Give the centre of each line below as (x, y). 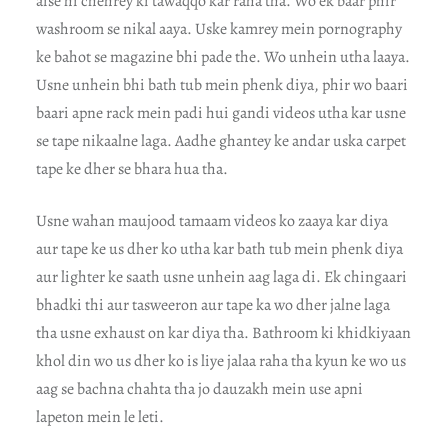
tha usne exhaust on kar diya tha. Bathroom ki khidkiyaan (223, 333)
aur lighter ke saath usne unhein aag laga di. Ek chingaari (221, 277)
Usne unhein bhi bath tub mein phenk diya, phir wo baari (221, 85)
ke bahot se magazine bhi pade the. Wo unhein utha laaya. (222, 57)
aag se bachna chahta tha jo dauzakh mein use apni (199, 389)
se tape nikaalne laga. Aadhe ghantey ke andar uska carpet (220, 141)
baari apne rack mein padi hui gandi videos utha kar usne (220, 113)
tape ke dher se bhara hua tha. (131, 169)
